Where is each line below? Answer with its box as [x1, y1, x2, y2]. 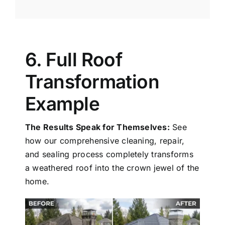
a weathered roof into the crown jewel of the [25, 163, 199, 173]
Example [25, 92, 100, 116]
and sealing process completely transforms [25, 149, 193, 160]
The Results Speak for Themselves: [25, 122, 170, 133]
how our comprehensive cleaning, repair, [25, 136, 185, 146]
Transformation [25, 70, 160, 93]
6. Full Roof [25, 48, 123, 71]
